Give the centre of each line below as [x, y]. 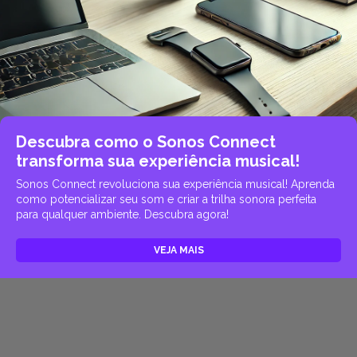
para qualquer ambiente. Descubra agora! [122, 215]
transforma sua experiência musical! [158, 161]
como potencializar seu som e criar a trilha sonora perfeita [166, 200]
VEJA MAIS [178, 251]
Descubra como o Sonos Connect [146, 142]
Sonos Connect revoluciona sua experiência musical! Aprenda [175, 184]
